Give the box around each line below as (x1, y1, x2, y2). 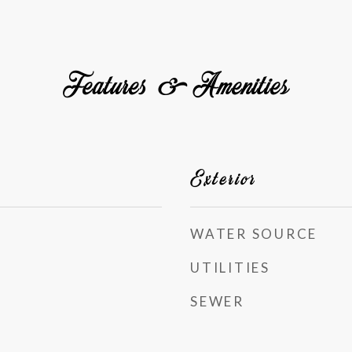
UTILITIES (190, 259, 270, 276)
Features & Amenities (62, 64, 290, 104)
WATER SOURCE (190, 225, 317, 242)
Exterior (190, 164, 257, 191)
